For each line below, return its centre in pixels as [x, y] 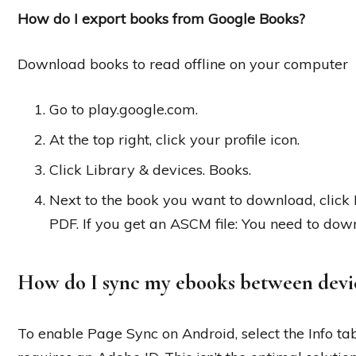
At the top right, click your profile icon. [174, 139]
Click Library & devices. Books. [150, 169]
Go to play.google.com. [124, 109]
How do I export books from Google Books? [161, 18]
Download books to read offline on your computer [183, 64]
